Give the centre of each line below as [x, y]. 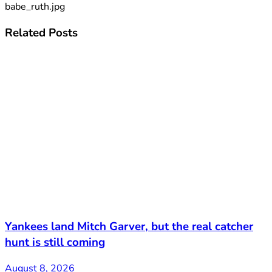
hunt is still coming [55, 243]
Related [25, 32]
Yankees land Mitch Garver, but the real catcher [129, 227]
